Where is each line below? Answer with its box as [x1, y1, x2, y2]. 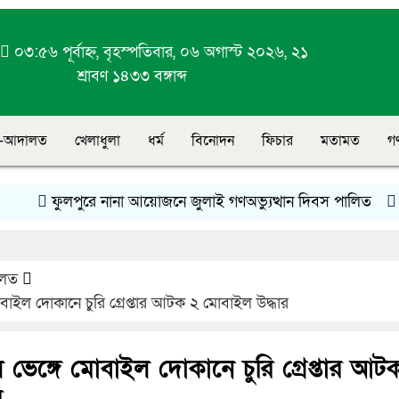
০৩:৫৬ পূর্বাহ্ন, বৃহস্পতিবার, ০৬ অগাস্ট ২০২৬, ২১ [10, 42, 309, 62]
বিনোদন [191, 131, 234, 151]
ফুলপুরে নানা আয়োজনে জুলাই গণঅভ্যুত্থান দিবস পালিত [14, 191, 339, 213]
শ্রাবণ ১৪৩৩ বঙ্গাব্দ [77, 66, 187, 86]
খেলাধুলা [75, 131, 120, 151]
